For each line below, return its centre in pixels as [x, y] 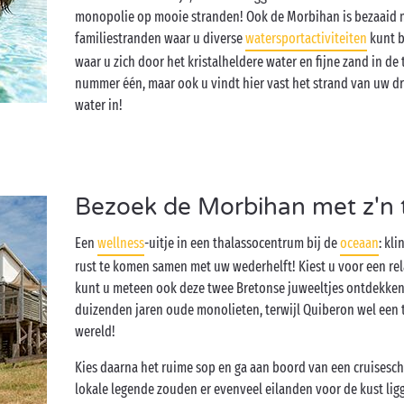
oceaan [360, 243]
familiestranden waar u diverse [161, 38]
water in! [99, 105]
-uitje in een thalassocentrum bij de [243, 243]
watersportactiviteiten [307, 38]
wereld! [96, 331]
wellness [121, 243]
